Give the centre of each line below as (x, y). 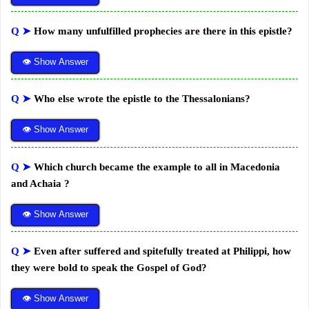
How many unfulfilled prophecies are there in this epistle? (163, 31)
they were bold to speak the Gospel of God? (109, 268)
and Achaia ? (40, 183)
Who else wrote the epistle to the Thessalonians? (142, 99)
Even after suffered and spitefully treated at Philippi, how (162, 251)
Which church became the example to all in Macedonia (157, 167)
